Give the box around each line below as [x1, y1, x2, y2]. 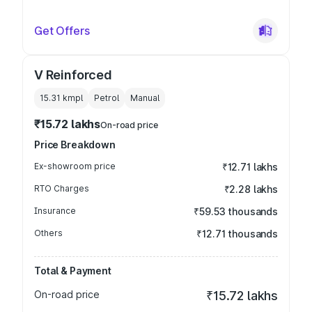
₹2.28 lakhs [224, 183, 278, 195]
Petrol [94, 93, 119, 103]
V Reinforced [34, 68, 112, 82]
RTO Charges [34, 183, 89, 194]
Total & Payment [34, 265, 111, 276]
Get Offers [34, 24, 90, 38]
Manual [130, 93, 159, 103]
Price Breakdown [34, 139, 116, 150]
